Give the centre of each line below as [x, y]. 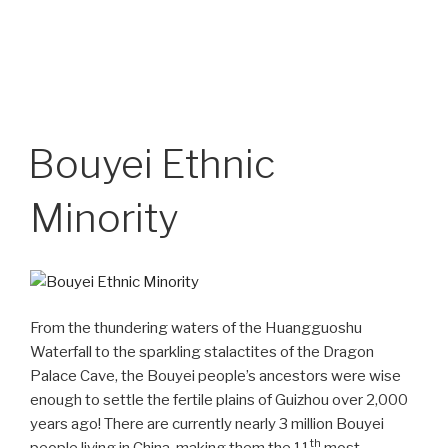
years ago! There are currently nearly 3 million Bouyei [207, 424]
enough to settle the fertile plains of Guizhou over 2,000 [219, 400]
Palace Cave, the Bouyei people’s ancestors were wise [215, 376]
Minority [104, 217]
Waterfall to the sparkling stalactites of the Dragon [202, 352]
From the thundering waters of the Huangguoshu [196, 328]
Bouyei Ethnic [151, 163]
